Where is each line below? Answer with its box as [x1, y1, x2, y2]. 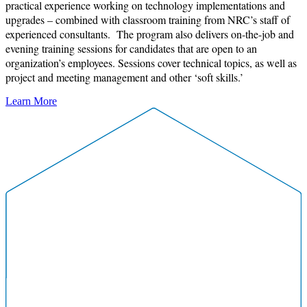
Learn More [5, 95, 57, 107]
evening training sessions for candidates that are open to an [5, 40, 257, 56]
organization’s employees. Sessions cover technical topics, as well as [5, 55, 297, 70]
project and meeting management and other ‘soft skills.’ [5, 69, 247, 84]
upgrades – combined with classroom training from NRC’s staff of [5, 12, 290, 27]
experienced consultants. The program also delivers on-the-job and [5, 26, 294, 41]
